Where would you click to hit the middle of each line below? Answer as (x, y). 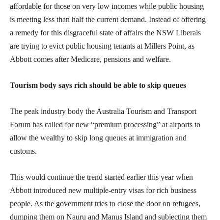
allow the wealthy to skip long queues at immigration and (98, 138)
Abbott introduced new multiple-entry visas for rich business (103, 191)
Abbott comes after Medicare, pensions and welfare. (90, 59)
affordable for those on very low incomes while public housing (107, 6)
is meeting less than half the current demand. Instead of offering (108, 20)
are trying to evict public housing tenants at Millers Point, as (102, 46)
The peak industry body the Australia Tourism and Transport (103, 111)
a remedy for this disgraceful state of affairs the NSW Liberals (105, 33)
